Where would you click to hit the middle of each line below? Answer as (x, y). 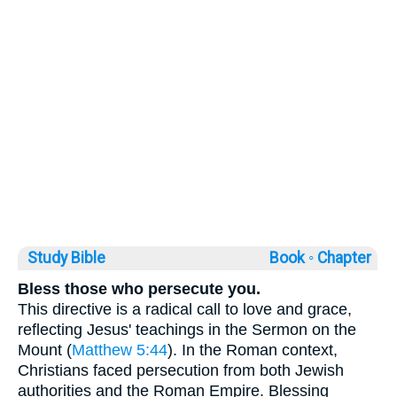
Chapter (346, 258)
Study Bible (66, 258)
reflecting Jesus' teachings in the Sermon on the (187, 330)
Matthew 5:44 (120, 350)
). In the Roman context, (253, 350)
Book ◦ (292, 258)
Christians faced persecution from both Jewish (181, 371)
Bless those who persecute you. (139, 289)
